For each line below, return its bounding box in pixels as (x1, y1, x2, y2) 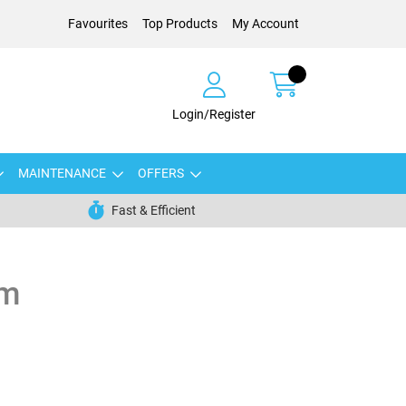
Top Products (142, 16, 217, 31)
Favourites (68, 16, 128, 31)
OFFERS (137, 166, 184, 180)
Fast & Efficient (111, 203, 196, 217)
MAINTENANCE (17, 166, 106, 180)
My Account (232, 16, 299, 31)
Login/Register (172, 106, 256, 121)
